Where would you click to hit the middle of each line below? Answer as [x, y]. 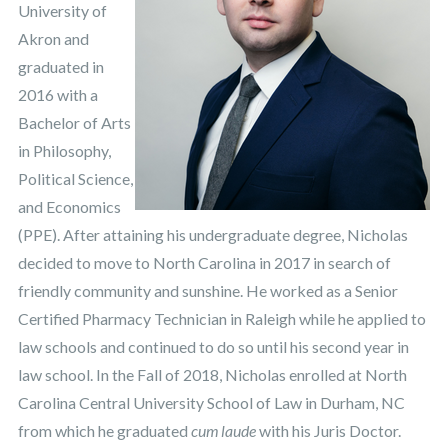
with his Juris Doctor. [328, 430]
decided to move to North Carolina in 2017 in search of [204, 262]
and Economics [69, 206]
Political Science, [75, 178]
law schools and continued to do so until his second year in [213, 346]
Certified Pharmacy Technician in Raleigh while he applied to [221, 318]
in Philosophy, [64, 150]
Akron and [53, 38]
